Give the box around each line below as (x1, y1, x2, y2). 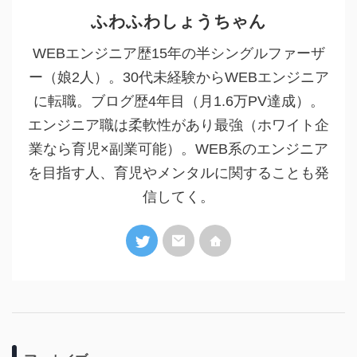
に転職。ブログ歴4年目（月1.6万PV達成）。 (33, 93, 324, 109)
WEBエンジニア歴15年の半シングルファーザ (32, 45, 325, 61)
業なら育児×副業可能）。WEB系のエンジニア (29, 141, 328, 157)
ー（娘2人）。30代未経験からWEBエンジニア (28, 69, 329, 85)
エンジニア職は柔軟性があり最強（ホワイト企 (28, 117, 329, 133)
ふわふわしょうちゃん (91, 12, 266, 30)
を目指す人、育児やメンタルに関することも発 (28, 165, 329, 181)
